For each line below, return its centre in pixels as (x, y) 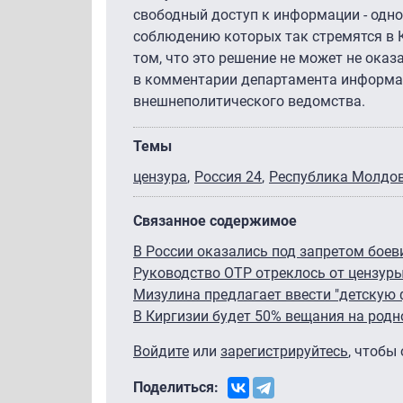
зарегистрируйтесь (284, 351)
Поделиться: (176, 387)
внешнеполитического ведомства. (249, 101)
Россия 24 (228, 176)
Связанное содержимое (215, 220)
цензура (160, 176)
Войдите (161, 351)
